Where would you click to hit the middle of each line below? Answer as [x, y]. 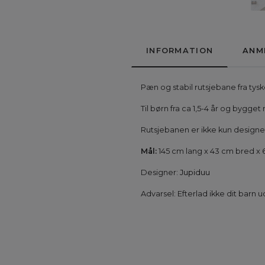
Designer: [159, 173]
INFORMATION [180, 51]
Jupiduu [195, 173]
